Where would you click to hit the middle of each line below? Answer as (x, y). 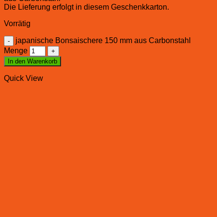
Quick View (23, 78)
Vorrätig (17, 23)
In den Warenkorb (32, 61)
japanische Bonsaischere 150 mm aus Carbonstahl (103, 40)
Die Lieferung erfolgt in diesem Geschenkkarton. (86, 7)
